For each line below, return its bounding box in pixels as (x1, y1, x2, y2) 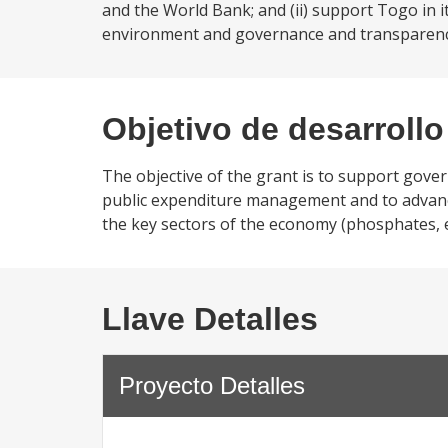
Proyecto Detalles (119, 372, 305, 399)
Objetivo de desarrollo (102, 111, 444, 147)
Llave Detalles (102, 301, 318, 337)
